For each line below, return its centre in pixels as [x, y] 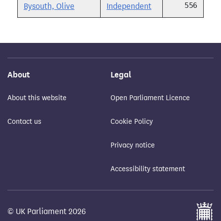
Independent [129, 6]
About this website [37, 98]
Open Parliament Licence [150, 98]
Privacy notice [133, 146]
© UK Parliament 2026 [47, 212]
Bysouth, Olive [49, 6]
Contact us [24, 122]
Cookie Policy [132, 122]
